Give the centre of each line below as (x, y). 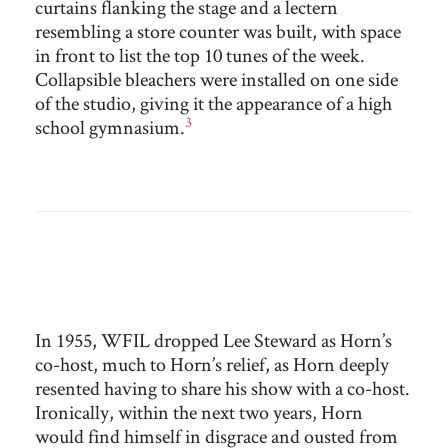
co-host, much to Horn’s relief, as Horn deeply (212, 364)
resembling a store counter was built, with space (218, 31)
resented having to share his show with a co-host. (222, 388)
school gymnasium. (110, 127)
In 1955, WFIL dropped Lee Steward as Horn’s (213, 340)
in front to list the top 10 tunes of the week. (200, 55)
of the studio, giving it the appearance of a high (213, 103)
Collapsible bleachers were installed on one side (216, 79)
